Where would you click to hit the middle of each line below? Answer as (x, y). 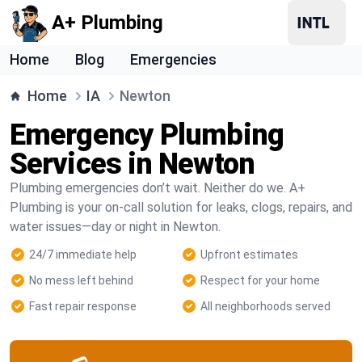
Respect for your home (260, 280)
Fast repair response (83, 306)
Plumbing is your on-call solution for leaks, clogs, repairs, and (181, 207)
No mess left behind (81, 280)
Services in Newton (132, 164)
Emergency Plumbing (147, 135)
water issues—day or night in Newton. (115, 227)
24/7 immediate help (83, 255)
